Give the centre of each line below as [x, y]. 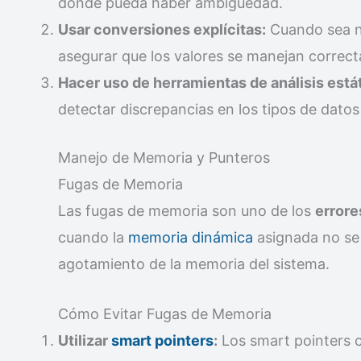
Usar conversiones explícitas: [162, 29]
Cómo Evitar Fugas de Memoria [165, 313]
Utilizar [85, 340]
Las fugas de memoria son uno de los [187, 210]
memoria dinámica [191, 237]
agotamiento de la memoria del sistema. [194, 263]
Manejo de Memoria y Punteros [164, 157]
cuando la [93, 237]
